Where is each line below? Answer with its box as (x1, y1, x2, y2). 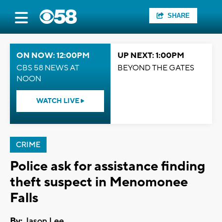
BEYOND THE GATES (117, 63, 194, 73)
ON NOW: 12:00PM (16, 51, 90, 60)
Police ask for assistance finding (10, 158, 205, 175)
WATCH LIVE (36, 97, 81, 106)
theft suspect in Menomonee (10, 173, 188, 191)
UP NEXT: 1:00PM (117, 51, 184, 60)
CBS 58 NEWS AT (16, 63, 79, 73)
